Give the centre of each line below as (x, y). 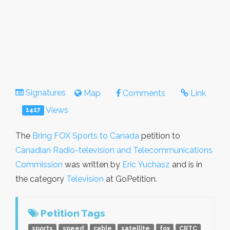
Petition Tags (72, 213)
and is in (186, 164)
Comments (143, 93)
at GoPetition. (130, 179)
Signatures (46, 92)
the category (41, 179)
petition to (160, 136)
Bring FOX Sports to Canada (86, 136)
